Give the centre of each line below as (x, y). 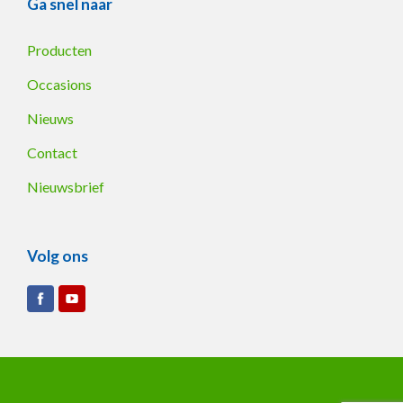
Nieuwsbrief (66, 186)
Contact (52, 152)
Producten (59, 49)
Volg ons (58, 255)
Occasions (59, 84)
